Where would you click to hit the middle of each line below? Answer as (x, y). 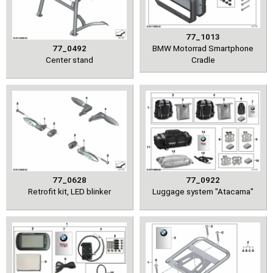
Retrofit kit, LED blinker (69, 191)
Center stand (69, 59)
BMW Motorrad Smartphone (203, 48)
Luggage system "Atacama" (203, 191)
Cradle (203, 59)
